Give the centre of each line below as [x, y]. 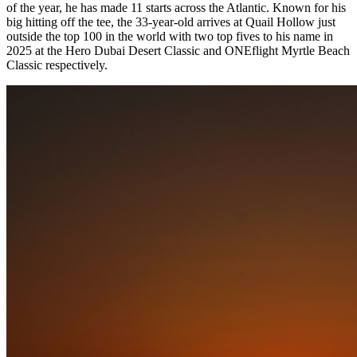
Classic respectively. [57, 65]
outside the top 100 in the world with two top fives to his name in [170, 36]
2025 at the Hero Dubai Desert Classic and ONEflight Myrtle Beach [178, 50]
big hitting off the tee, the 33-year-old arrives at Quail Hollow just [171, 22]
